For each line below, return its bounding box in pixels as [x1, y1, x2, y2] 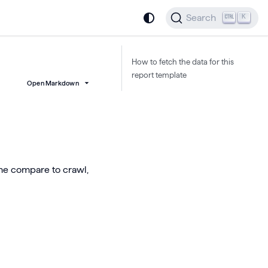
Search [186, 13, 217, 23]
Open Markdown [26, 80, 79, 87]
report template [132, 71, 187, 79]
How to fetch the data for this [132, 57, 234, 66]
